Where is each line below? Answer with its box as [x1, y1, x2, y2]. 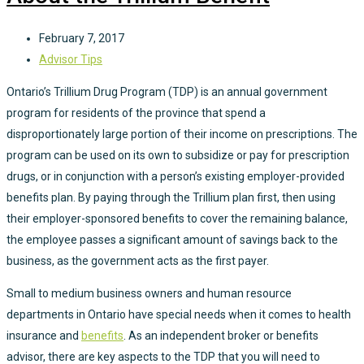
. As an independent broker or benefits [123, 329, 318, 343]
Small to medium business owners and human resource [6, 287, 292, 301]
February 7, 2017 [39, 32, 124, 45]
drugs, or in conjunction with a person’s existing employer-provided [6, 170, 344, 184]
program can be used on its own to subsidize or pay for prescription [6, 149, 349, 162]
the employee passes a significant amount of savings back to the [6, 233, 338, 247]
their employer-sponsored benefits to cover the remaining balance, [6, 212, 348, 226]
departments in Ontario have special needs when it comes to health [6, 308, 351, 322]
